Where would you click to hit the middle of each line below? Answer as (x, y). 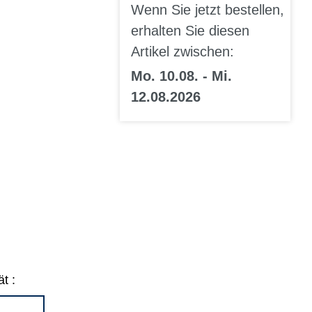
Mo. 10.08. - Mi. (181, 76)
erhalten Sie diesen (190, 31)
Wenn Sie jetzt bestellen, (208, 10)
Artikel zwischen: (182, 52)
